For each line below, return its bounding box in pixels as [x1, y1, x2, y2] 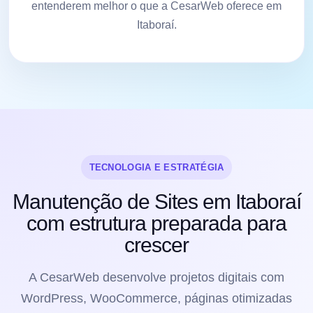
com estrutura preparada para [27, 211, 286, 235]
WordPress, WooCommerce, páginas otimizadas [21, 291, 292, 305]
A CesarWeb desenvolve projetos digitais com [29, 270, 284, 284]
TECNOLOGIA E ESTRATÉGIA [89, 161, 224, 173]
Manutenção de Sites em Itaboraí [12, 189, 301, 213]
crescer [124, 233, 189, 256]
